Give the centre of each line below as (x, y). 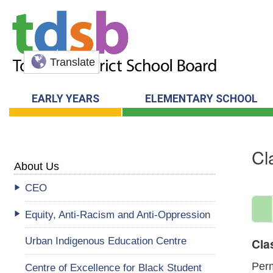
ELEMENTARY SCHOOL (201, 99)
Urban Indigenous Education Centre (105, 241)
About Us (37, 166)
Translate (73, 62)
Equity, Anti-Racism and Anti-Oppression (118, 214)
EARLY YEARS (65, 99)
